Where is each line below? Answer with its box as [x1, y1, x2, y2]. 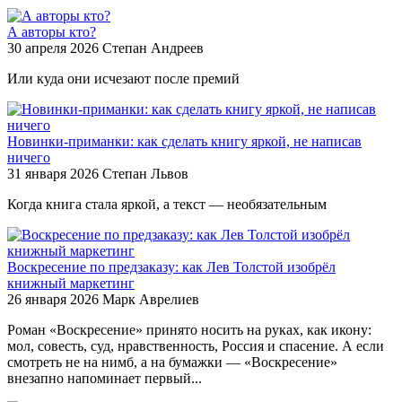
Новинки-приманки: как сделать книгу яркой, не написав [7, 133, 362, 149]
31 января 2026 [7, 165, 102, 181]
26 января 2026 [7, 291, 102, 307]
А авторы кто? [7, 23, 96, 39]
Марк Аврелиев [102, 291, 199, 307]
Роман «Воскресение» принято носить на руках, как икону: [7, 321, 371, 337]
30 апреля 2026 [7, 39, 102, 56]
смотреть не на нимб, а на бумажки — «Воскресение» [7, 354, 337, 370]
